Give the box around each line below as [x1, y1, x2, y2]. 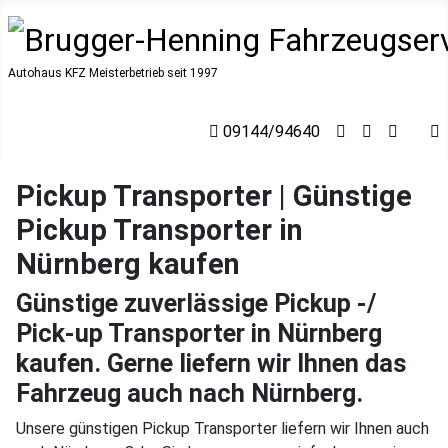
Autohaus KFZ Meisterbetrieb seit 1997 [8, 65, 218, 80]
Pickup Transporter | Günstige [16, 178, 412, 213]
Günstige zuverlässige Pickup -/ [16, 288, 376, 318]
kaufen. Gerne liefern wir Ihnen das [16, 348, 407, 378]
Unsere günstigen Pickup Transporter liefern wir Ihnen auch [16, 418, 429, 438]
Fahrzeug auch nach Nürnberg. [16, 378, 363, 408]
